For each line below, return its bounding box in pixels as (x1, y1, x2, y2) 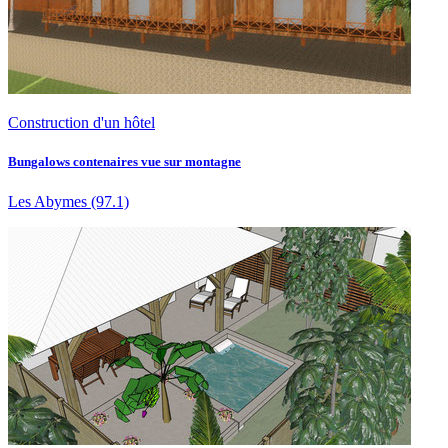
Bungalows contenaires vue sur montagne (8, 154, 241, 170)
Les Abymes (8, 192, 87, 210)
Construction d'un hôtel (8, 114, 155, 132)
